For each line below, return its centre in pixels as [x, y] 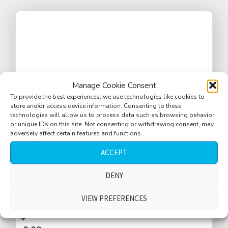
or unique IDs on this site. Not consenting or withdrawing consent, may [112, 124]
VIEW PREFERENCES [114, 198]
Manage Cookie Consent [114, 85]
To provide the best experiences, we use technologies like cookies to [107, 96]
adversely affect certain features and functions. [76, 133]
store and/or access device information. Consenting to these [96, 105]
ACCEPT [114, 152]
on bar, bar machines [70, 196]
